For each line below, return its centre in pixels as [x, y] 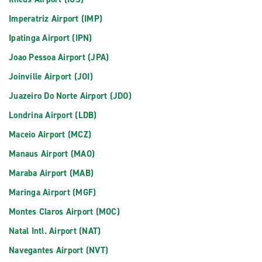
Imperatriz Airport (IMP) [56, 19]
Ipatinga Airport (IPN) [51, 38]
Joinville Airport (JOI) [51, 77]
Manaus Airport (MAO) [52, 154]
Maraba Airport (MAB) [51, 173]
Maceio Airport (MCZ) [50, 135]
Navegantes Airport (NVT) [58, 250]
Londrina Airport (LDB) [53, 115]
